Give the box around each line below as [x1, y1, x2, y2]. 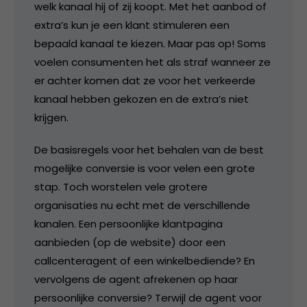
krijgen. [34, 110, 69, 125]
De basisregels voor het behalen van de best [34, 142, 264, 157]
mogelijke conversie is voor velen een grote [34, 160, 255, 175]
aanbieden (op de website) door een [34, 234, 225, 249]
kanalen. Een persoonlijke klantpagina [34, 216, 223, 231]
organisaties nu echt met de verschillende [34, 197, 250, 212]
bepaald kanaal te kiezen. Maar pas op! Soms [34, 36, 266, 51]
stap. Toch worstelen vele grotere [34, 179, 208, 194]
